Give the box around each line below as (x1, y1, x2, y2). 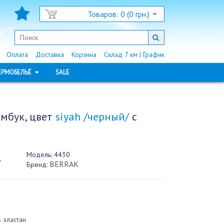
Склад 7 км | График (103, 50, 164, 59)
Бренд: (26, 160, 47, 169)
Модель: (26, 150, 52, 159)
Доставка (35, 50, 64, 59)
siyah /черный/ (55, 109, 129, 123)
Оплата (6, 50, 28, 59)
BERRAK (49, 159, 78, 169)
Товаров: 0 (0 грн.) (87, 9, 149, 19)
